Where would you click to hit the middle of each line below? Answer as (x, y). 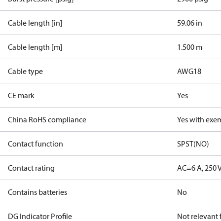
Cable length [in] (35, 23)
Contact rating (31, 168)
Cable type (25, 71)
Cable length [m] (35, 47)
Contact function (36, 144)
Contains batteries (37, 192)
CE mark (21, 95)
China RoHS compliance (47, 119)
